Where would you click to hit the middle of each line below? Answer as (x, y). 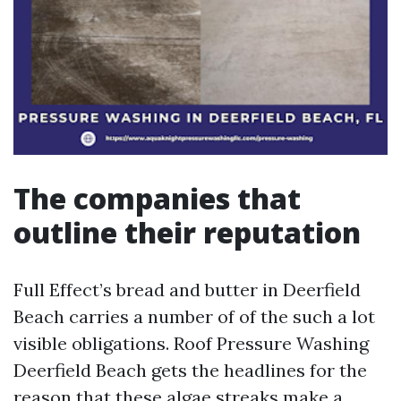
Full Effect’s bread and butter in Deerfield (187, 290)
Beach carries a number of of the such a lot (194, 316)
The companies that (157, 198)
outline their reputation (187, 232)
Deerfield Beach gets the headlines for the (190, 370)
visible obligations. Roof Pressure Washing (191, 343)
